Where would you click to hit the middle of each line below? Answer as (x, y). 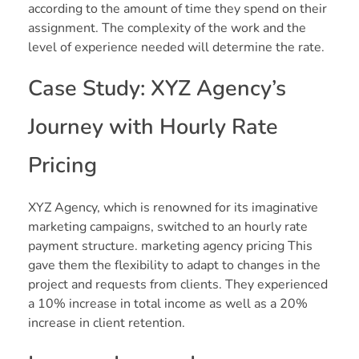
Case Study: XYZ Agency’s (157, 89)
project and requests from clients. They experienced (178, 285)
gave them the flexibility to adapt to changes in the (174, 266)
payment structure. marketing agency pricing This (170, 246)
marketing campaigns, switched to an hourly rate (168, 227)
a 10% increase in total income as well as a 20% (168, 304)
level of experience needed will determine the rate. (176, 48)
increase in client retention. (107, 323)
